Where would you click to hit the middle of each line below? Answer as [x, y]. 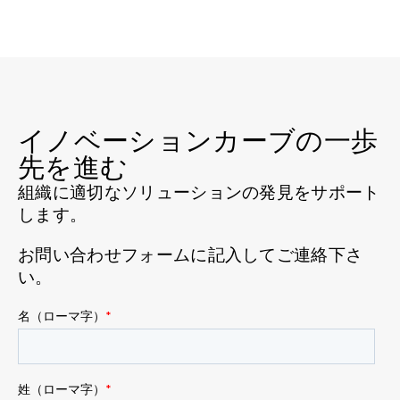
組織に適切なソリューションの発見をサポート [199, 193]
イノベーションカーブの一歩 [198, 142]
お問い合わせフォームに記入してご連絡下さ [191, 255]
